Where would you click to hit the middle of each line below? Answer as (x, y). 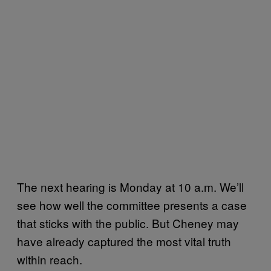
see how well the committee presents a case (132, 204)
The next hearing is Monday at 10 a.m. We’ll (130, 186)
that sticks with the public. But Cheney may (128, 223)
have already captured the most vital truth (124, 241)
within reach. (51, 259)
